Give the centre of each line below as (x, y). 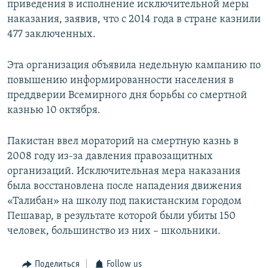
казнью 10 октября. (54, 111)
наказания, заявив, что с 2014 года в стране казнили (134, 20)
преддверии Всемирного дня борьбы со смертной (127, 96)
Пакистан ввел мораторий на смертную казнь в (123, 142)
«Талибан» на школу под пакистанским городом (124, 202)
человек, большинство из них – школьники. (114, 232)
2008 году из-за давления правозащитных (110, 157)
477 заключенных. (51, 35)
